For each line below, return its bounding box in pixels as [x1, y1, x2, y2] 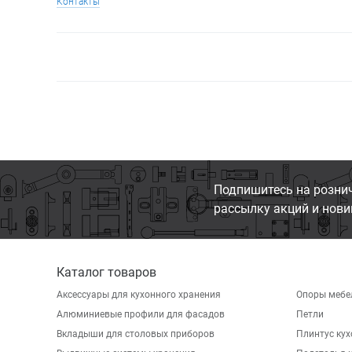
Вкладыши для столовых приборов [57, 328, 214, 339]
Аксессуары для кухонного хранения [57, 289, 221, 300]
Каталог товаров [57, 265, 156, 280]
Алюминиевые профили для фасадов [57, 309, 225, 320]
